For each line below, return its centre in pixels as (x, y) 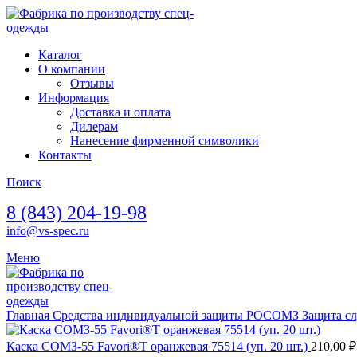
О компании (72, 69)
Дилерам (94, 126)
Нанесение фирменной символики (165, 141)
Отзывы (92, 83)
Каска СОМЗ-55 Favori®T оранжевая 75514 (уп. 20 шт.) (159, 346)
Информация (74, 98)
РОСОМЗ (274, 315)
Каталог (60, 55)
